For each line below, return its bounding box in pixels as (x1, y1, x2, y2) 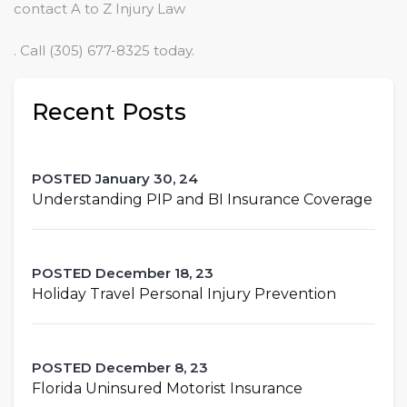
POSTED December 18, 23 (32, 263, 213, 282)
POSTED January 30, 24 (32, 169, 198, 187)
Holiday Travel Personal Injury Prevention (32, 284, 336, 303)
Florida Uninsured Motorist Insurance (32, 379, 303, 397)
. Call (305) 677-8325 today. (14, 41, 194, 59)
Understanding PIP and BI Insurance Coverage (32, 190, 372, 208)
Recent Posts (32, 97, 186, 125)
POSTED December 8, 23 (32, 358, 208, 376)
